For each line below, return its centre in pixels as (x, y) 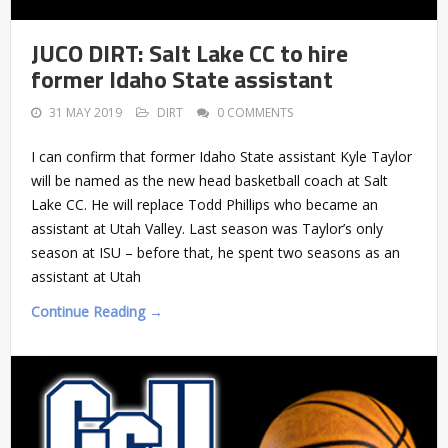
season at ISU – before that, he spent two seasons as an (215, 252)
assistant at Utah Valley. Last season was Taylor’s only (207, 228)
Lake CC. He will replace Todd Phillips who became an (204, 204)
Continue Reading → (97, 311)
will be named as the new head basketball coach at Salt (209, 180)
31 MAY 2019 (85, 112)
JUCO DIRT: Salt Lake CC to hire (189, 52)
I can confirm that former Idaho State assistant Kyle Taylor (221, 156)
